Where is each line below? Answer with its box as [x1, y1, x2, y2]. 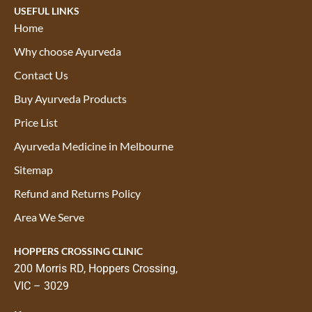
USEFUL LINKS [14, 4, 79, 17]
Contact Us [14, 68, 68, 81]
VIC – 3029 [14, 279, 69, 292]
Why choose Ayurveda [14, 44, 121, 58]
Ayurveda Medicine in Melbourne [14, 139, 173, 153]
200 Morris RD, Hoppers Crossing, [14, 261, 178, 275]
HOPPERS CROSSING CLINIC [14, 244, 143, 257]
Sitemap [14, 162, 53, 176]
